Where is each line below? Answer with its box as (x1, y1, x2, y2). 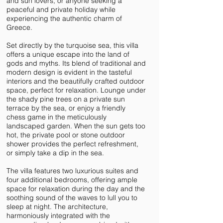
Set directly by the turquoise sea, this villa (6, 41, 138, 50)
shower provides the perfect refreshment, (6, 139, 138, 148)
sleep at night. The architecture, (6, 202, 108, 211)
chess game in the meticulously (6, 112, 107, 121)
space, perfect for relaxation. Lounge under (6, 86, 146, 95)
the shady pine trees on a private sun (6, 95, 125, 104)
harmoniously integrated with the (6, 211, 110, 220)
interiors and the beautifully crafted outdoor (6, 77, 144, 86)
